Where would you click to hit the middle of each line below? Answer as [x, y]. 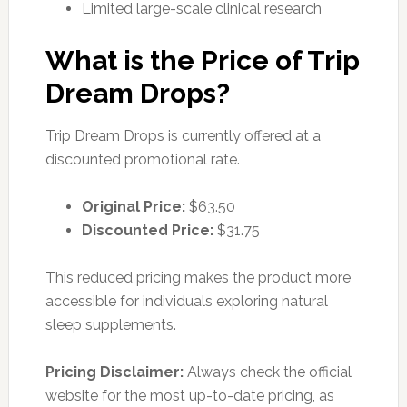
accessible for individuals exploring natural [186, 301]
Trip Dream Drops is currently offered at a [183, 135]
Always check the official [267, 372]
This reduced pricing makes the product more [198, 277]
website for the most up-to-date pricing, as [189, 395]
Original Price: [133, 206]
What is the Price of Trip [202, 60]
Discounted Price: [147, 230]
